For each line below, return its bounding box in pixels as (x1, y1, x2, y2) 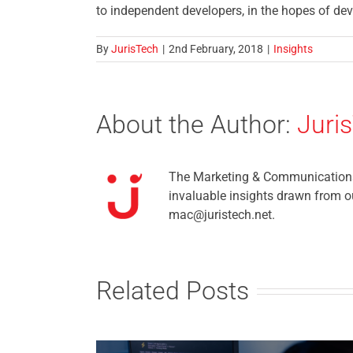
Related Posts (96, 276, 249, 307)
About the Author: (96, 110, 297, 140)
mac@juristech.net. (169, 207, 275, 223)
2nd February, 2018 (169, 43, 263, 56)
